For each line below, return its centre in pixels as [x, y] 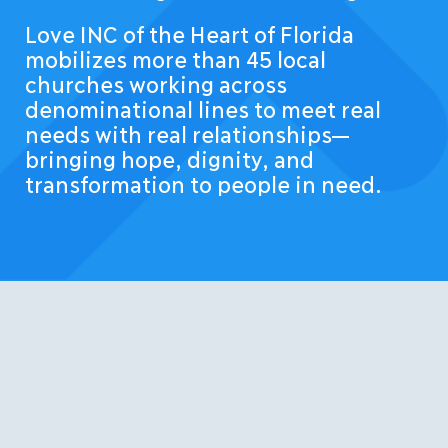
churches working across [155, 83]
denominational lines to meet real [202, 108]
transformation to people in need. [203, 183]
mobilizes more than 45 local [174, 58]
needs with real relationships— [187, 133]
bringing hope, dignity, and [168, 158]
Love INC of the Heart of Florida [188, 33]
